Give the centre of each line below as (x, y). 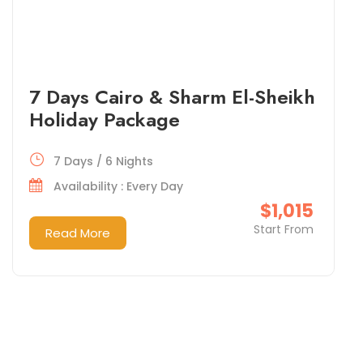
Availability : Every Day (118, 186)
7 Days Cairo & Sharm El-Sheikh (172, 96)
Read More (77, 233)
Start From (283, 229)
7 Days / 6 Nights (103, 161)
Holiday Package (104, 119)
